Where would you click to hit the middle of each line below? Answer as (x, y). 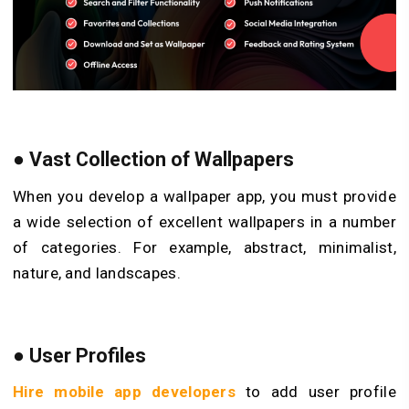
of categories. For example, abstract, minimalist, (204, 247)
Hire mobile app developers (125, 392)
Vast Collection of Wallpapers (162, 160)
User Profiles (92, 355)
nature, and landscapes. (97, 273)
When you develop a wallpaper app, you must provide (204, 196)
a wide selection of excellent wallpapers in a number (204, 221)
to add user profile (316, 392)
